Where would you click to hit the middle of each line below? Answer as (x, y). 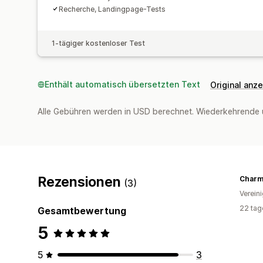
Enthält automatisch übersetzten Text (122, 84)
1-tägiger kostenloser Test (98, 43)
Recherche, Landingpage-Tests (112, 9)
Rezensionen (81, 182)
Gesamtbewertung (82, 210)
